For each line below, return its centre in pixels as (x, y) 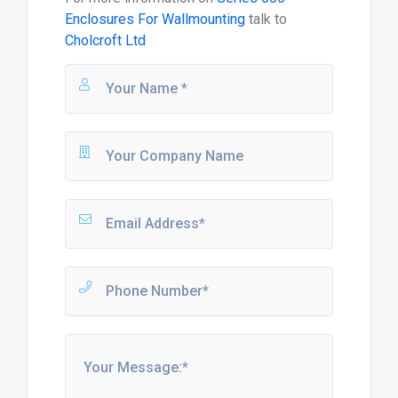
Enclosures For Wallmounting (155, 19)
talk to (266, 19)
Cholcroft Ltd (105, 40)
